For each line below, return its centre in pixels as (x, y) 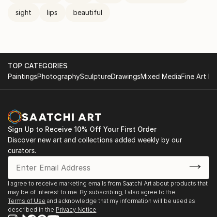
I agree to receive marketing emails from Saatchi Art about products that (108, 183)
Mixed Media (161, 76)
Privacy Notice (76, 209)
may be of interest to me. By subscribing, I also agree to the (92, 192)
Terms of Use (27, 201)
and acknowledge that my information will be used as (121, 201)
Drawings (126, 76)
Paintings (23, 76)
